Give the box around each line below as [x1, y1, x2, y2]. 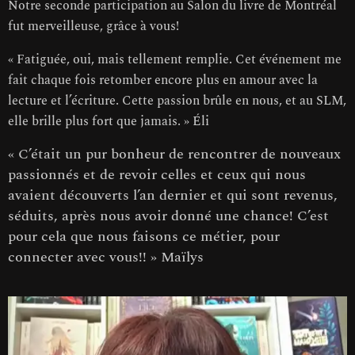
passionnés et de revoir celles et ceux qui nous [8, 163, 306, 185]
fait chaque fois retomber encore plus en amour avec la [8, 70, 318, 90]
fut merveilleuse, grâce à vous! [8, 16, 179, 36]
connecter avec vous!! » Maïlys [8, 246, 204, 268]
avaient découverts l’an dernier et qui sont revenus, [8, 184, 338, 206]
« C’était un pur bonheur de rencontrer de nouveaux [8, 143, 341, 165]
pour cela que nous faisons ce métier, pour [8, 225, 280, 247]
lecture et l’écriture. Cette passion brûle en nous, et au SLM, [8, 90, 346, 110]
